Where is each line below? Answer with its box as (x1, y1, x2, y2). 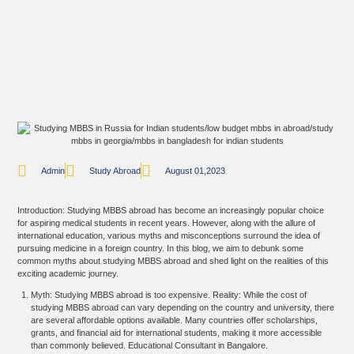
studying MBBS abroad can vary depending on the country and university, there (31, 302, 335, 312)
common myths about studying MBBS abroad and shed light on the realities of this (17, 255, 330, 265)
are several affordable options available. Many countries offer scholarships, (31, 314, 318, 325)
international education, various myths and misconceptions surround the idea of (17, 230, 321, 240)
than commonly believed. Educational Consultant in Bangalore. (31, 340, 269, 350)
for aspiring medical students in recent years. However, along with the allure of (17, 217, 316, 228)
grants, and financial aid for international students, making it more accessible (31, 327, 322, 337)
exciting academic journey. (17, 268, 119, 278)
